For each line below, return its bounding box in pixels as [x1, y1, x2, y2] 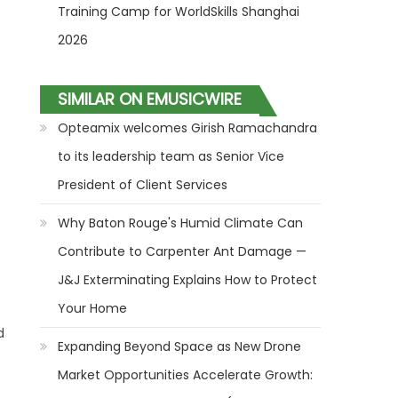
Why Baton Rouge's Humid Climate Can [58, 214, 304, 232]
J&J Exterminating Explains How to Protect [58, 271, 318, 289]
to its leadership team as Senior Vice [58, 147, 285, 165]
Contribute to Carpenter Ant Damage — [58, 243, 307, 260]
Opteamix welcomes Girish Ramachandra [58, 119, 318, 137]
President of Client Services [58, 176, 228, 194]
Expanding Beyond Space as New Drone [58, 338, 302, 355]
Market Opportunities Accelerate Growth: [58, 366, 314, 384]
